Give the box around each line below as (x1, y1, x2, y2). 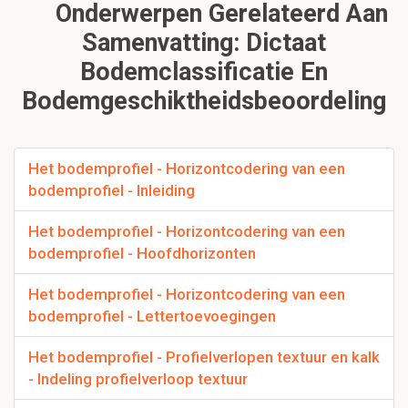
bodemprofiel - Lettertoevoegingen (28, 307, 276, 326)
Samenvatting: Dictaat (82, 28, 326, 58)
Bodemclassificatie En (80, 57, 328, 87)
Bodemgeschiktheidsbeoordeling (22, 87, 386, 117)
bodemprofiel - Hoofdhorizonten (28, 244, 256, 263)
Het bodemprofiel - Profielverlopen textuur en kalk (28, 348, 380, 367)
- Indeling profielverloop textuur (28, 370, 248, 389)
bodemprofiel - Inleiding (28, 181, 195, 200)
